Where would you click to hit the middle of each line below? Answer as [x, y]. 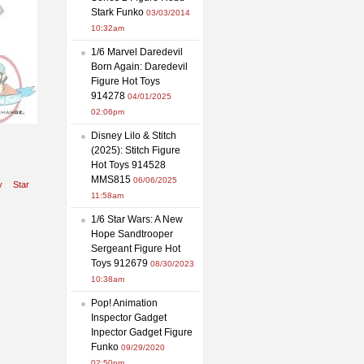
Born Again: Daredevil [139, 66]
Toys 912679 [119, 263]
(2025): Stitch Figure [136, 150]
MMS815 [111, 179]
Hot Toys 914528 [128, 165]
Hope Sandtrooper [132, 234]
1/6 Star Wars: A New [137, 219]
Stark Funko [117, 12]
